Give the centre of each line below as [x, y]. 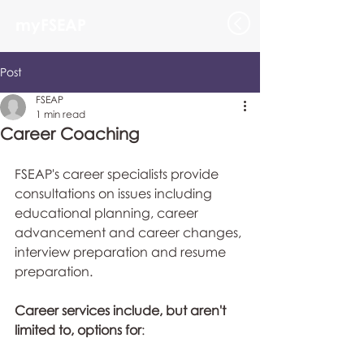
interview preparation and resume [122, 252]
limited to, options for [78, 330]
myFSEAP [51, 24]
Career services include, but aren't [122, 310]
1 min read [61, 114]
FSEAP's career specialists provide [118, 174]
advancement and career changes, [130, 232]
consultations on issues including [115, 193]
